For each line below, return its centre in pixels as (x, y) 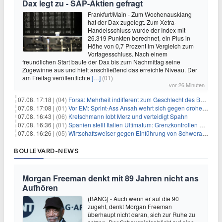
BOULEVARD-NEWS (46, 151)
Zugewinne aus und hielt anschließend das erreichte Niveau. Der (110, 70)
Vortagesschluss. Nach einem (128, 54)
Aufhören (40, 188)
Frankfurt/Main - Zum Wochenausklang (140, 14)
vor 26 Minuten (187, 85)
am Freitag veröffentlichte (57, 78)
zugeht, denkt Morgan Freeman (130, 206)
